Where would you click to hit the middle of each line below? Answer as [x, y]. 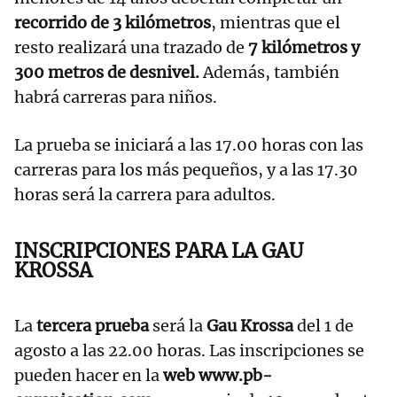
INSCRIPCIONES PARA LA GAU [159, 251]
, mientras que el [276, 23]
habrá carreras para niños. [116, 97]
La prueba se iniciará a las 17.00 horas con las [189, 145]
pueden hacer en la [89, 376]
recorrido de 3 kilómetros [113, 23]
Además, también [269, 73]
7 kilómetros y [304, 48]
